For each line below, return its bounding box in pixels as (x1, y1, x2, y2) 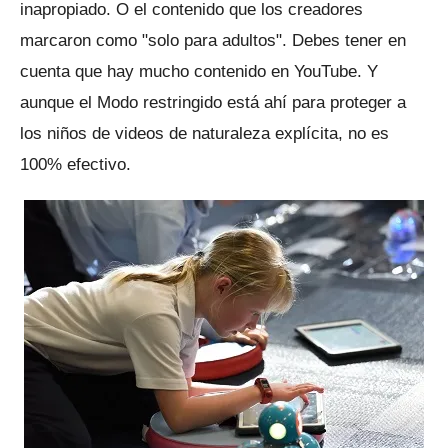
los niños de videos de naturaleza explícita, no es (20, 123, 389, 143)
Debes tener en (292, 30, 406, 50)
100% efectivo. (20, 154, 131, 174)
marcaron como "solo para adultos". (20, 30, 292, 50)
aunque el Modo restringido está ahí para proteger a (20, 92, 406, 112)
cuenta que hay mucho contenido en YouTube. (20, 61, 367, 81)
